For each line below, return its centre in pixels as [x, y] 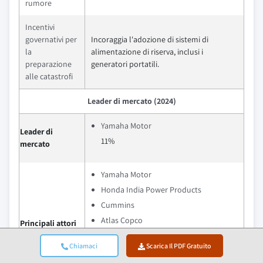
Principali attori [48, 223]
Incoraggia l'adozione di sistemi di [150, 39]
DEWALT [115, 235]
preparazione [48, 64]
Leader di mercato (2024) [131, 101]
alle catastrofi [49, 76]
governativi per [51, 39]
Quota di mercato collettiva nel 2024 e [167, 251]
